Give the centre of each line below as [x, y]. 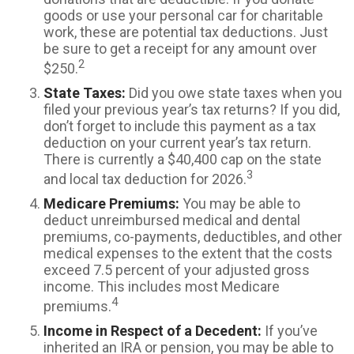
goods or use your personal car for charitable [183, 15]
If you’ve [290, 331]
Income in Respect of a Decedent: [153, 331]
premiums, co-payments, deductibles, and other [193, 237]
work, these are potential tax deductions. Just [186, 32]
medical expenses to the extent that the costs [188, 253]
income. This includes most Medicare [162, 286]
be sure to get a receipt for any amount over [180, 49]
